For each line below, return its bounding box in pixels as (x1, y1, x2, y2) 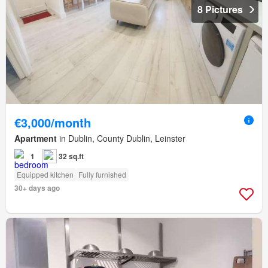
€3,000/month (14, 114, 91, 132)
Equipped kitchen (17, 169, 74, 180)
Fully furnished (78, 169, 126, 180)
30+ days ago (14, 182, 60, 194)
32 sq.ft (59, 151, 84, 162)
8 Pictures (197, 2, 243, 17)
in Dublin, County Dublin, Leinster (57, 132, 185, 145)
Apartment (14, 132, 57, 145)
